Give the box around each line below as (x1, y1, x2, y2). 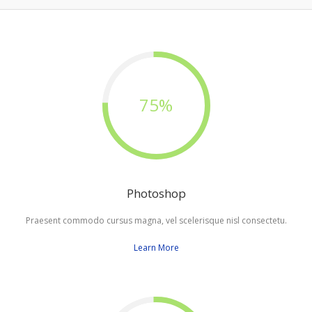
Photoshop (126, 185, 186, 201)
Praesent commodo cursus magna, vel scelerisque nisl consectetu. (25, 214, 287, 226)
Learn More (133, 241, 179, 253)
